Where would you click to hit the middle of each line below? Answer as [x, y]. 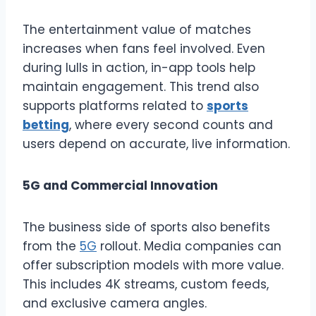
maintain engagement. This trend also [141, 86]
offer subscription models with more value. [153, 265]
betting [46, 124]
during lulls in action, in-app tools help [139, 67]
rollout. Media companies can [189, 246]
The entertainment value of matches [137, 29]
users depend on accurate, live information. [156, 144]
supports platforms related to [115, 105]
